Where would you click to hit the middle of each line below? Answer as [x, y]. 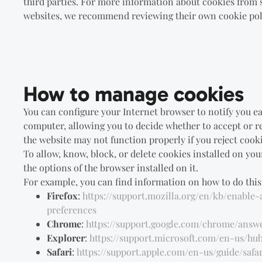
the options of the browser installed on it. [111, 168]
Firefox [63, 196]
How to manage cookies [134, 94]
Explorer [66, 238]
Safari [60, 252]
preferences [72, 210]
